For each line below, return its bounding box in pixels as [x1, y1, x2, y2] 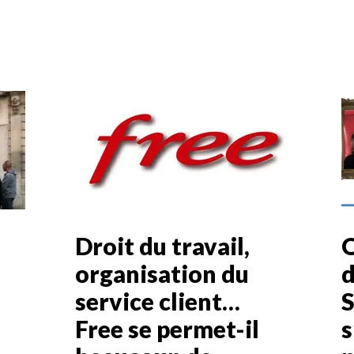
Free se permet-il [74, 314, 259, 343]
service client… [74, 286, 240, 315]
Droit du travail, [74, 231, 250, 260]
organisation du [74, 258, 249, 288]
